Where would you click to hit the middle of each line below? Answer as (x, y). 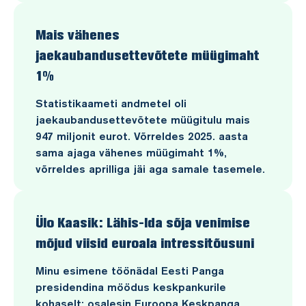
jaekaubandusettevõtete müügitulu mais (143, 120)
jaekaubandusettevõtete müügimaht (148, 55)
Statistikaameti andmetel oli (111, 103)
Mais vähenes (78, 34)
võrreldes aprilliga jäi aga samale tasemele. (150, 169)
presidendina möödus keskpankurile (131, 287)
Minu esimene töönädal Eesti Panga (130, 270)
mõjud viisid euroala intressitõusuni (145, 243)
